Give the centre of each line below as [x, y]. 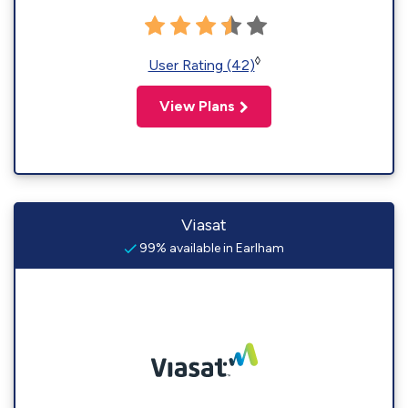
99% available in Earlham [210, 248]
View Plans [197, 106]
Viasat [204, 225]
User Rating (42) [201, 65]
